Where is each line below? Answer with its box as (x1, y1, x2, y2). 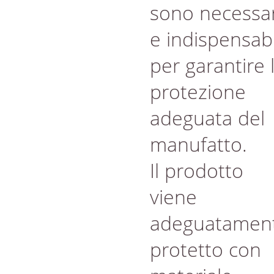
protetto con (150, 236, 261, 262)
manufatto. (150, 131, 247, 157)
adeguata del (150, 105, 265, 131)
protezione (150, 78, 246, 105)
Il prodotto (150, 157, 243, 183)
